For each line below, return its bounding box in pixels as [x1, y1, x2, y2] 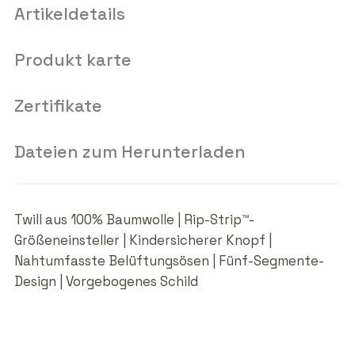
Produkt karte [13, 49, 132, 71]
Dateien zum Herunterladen [13, 141, 246, 163]
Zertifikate [13, 95, 102, 117]
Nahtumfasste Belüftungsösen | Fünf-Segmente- [13, 253, 324, 270]
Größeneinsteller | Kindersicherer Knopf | [13, 232, 272, 250]
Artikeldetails [13, 3, 125, 25]
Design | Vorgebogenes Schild [13, 273, 198, 291]
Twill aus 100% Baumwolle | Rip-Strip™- [13, 212, 254, 229]
